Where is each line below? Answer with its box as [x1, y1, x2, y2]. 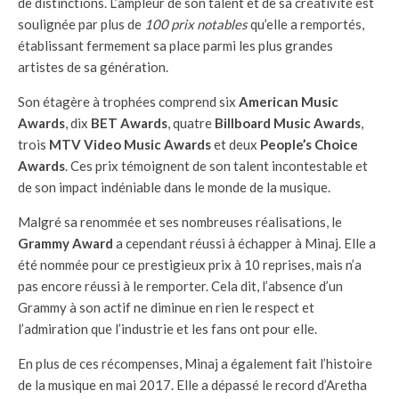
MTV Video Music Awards [49, 135, 211, 152]
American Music [239, 93, 338, 110]
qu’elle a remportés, [248, 15, 364, 32]
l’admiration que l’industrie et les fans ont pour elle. [18, 320, 317, 337]
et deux [211, 135, 260, 152]
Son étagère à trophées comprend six [18, 93, 239, 110]
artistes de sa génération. [18, 58, 168, 75]
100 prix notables [144, 15, 248, 32]
